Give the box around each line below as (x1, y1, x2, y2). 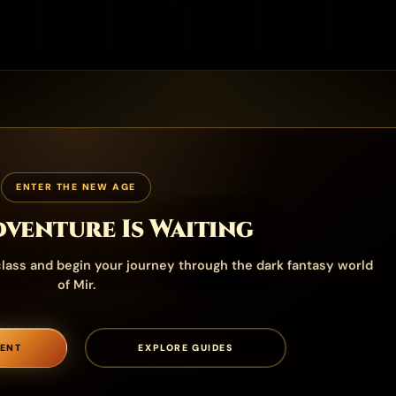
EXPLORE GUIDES (138, 341, 233, 354)
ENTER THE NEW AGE (15, 181, 137, 193)
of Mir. (57, 277, 95, 293)
